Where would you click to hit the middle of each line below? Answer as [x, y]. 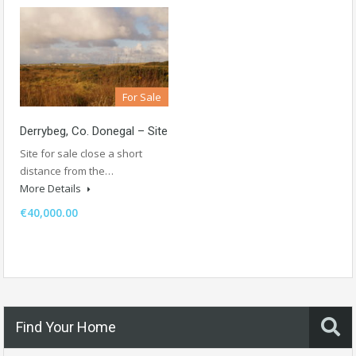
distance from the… [67, 170]
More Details [52, 188]
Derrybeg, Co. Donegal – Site [94, 131]
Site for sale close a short [81, 153]
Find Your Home [66, 327]
